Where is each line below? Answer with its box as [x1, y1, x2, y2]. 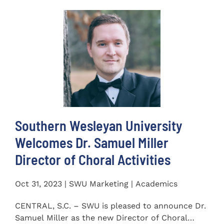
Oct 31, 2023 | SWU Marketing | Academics [15, 179, 177, 189]
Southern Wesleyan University [15, 117, 182, 134]
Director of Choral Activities [15, 151, 170, 168]
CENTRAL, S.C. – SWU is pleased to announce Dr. [15, 201, 206, 211]
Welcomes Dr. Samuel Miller [15, 134, 168, 151]
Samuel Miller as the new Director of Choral [15, 213, 187, 223]
